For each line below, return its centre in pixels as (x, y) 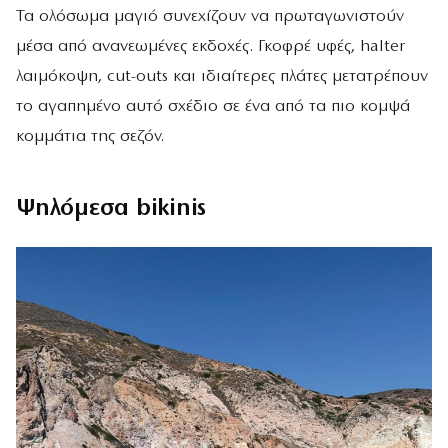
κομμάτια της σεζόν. (90, 136)
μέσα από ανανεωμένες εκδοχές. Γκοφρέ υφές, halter (210, 46)
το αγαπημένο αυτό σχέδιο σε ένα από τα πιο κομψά (213, 106)
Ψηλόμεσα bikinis (111, 208)
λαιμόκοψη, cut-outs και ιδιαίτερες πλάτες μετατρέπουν (222, 76)
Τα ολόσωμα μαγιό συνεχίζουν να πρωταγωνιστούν (210, 16)
